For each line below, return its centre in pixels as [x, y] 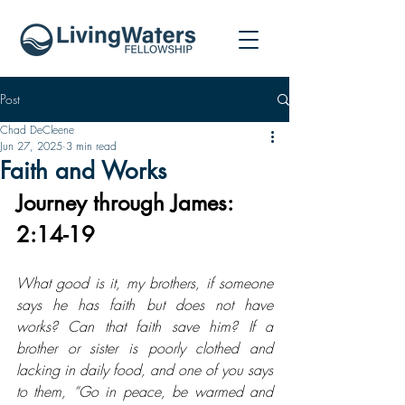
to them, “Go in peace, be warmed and [145, 391]
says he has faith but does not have [145, 305]
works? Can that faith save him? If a [145, 326]
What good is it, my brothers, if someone [145, 283]
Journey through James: [127, 203]
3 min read [91, 146]
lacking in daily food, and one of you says [145, 370]
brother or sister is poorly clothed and [145, 348]
